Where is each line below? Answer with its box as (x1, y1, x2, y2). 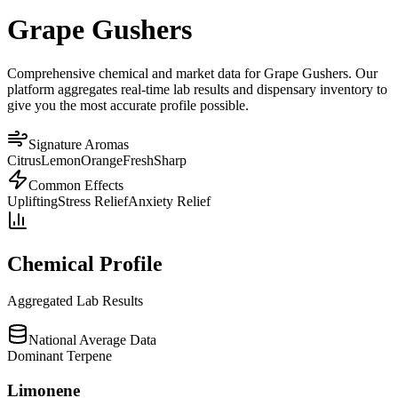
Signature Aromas (28, 136, 129, 152)
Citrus (7, 152, 41, 168)
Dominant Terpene (7, 348, 112, 364)
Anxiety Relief (128, 193, 211, 209)
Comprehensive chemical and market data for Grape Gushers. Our (7, 65, 378, 81)
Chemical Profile (7, 251, 163, 275)
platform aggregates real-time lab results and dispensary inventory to (7, 81, 387, 97)
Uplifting (7, 193, 58, 209)
